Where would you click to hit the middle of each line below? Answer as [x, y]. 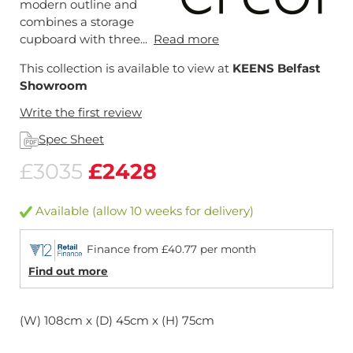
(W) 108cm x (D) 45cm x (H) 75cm [117, 321]
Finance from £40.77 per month [170, 249]
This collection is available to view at [126, 68]
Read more [186, 39]
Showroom [54, 85]
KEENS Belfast [277, 68]
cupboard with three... [87, 39]
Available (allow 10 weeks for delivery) [143, 211]
